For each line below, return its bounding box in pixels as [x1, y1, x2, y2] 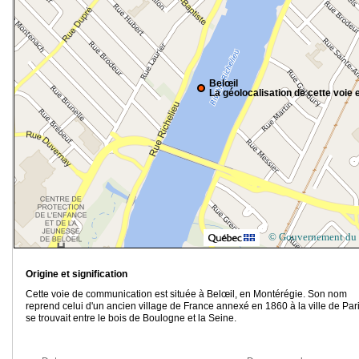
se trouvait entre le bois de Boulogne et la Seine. [26, 313, 236, 325]
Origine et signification [26, 268, 127, 280]
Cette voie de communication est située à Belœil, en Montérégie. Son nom [26, 288, 347, 301]
